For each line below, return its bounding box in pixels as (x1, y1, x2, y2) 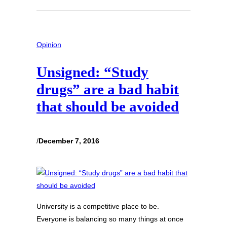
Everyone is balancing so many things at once (36, 215, 183, 223)
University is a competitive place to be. (36, 202, 159, 211)
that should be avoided (36, 98, 179, 115)
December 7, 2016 (39, 136, 99, 145)
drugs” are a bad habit (36, 81, 179, 98)
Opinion (36, 41, 61, 49)
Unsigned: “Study (36, 64, 148, 81)
